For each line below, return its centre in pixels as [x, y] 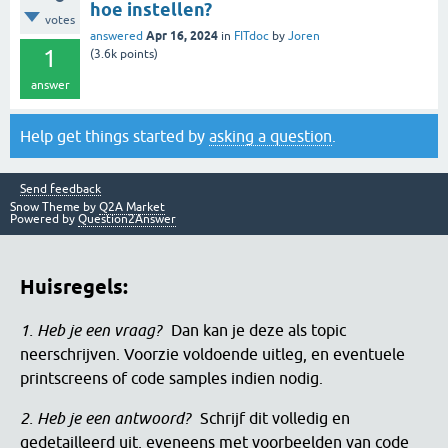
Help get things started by [114, 136]
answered [116, 36]
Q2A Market [132, 207]
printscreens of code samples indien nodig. [171, 378]
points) [137, 54]
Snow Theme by [54, 207]
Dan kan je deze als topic [258, 330]
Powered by [44, 219]
